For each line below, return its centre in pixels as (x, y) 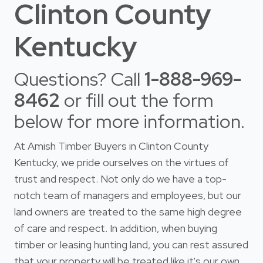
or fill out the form (137, 101)
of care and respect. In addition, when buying (116, 228)
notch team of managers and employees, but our (128, 195)
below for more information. (129, 122)
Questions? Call (79, 80)
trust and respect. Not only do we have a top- (120, 179)
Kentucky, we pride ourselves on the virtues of (122, 163)
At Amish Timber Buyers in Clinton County (111, 146)
